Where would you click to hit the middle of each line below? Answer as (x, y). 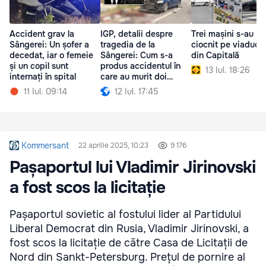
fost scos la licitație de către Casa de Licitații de (129, 243)
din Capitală (215, 55)
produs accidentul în (140, 66)
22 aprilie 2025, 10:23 (113, 145)
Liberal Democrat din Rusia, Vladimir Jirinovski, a (129, 228)
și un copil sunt (39, 66)
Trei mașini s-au (222, 34)
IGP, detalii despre (137, 34)
